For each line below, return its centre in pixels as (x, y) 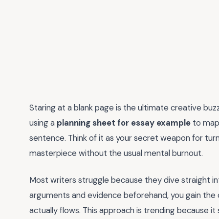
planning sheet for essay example (124, 123)
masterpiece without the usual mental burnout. (116, 153)
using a (43, 123)
